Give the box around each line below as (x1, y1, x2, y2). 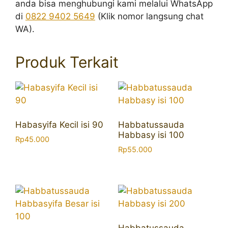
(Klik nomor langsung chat (95, 11, 204, 21)
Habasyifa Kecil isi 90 (15, 120, 103, 130)
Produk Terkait (15, 52, 119, 71)
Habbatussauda (118, 120, 184, 130)
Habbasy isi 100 (118, 130, 184, 140)
